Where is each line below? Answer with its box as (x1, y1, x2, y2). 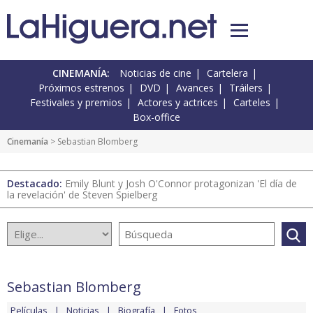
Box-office (133, 110, 180, 124)
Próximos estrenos (38, 81, 124, 95)
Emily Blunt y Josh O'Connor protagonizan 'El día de (65, 177, 297, 191)
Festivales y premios (30, 96, 122, 110)
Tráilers (228, 81, 263, 95)
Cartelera (207, 66, 248, 80)
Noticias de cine (119, 66, 191, 80)
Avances (175, 81, 214, 95)
